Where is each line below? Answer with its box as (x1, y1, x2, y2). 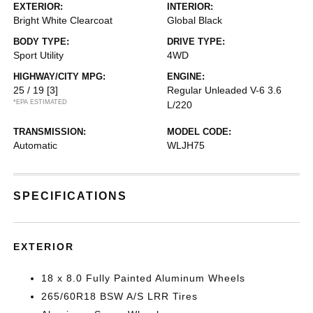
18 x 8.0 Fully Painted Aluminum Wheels (41, 272, 246, 284)
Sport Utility (13, 50, 64, 61)
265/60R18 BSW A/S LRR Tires (41, 291, 198, 302)
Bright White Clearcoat (13, 15, 113, 26)
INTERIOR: (167, 1, 213, 12)
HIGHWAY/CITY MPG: (13, 71, 106, 82)
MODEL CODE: (167, 126, 231, 137)
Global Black (167, 15, 222, 26)
